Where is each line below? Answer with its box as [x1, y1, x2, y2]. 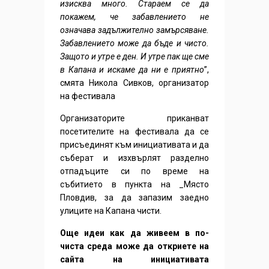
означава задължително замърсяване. [60, 25, 209, 35]
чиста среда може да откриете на [60, 241, 209, 252]
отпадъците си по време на [60, 166, 209, 177]
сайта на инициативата [60, 255, 209, 265]
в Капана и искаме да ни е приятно [60, 65, 204, 75]
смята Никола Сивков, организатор [60, 78, 209, 88]
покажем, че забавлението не [60, 12, 209, 22]
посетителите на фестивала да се [60, 127, 209, 137]
